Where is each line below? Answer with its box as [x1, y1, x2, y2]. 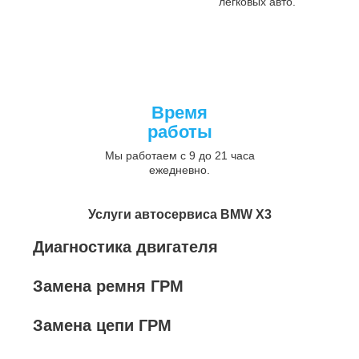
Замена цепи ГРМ [33, 317, 171, 334]
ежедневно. [149, 163, 210, 176]
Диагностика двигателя [33, 238, 218, 256]
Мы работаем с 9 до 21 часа [104, 149, 255, 162]
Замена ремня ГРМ [33, 277, 184, 295]
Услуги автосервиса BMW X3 [87, 208, 272, 221]
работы [147, 122, 212, 142]
